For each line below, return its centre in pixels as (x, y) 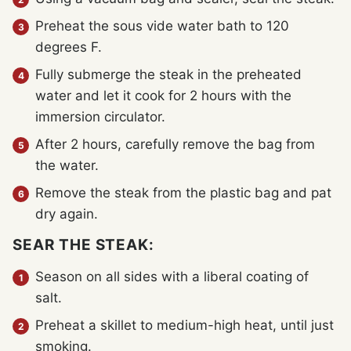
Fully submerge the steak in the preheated (168, 75)
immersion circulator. (100, 117)
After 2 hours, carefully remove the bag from (175, 145)
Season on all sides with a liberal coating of (172, 277)
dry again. (67, 214)
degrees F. (69, 47)
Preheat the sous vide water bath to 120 (162, 26)
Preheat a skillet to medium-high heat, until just (185, 326)
